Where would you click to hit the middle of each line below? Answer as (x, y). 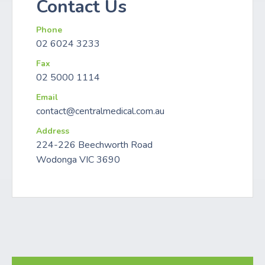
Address (53, 131)
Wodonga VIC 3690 (78, 159)
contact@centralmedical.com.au (100, 111)
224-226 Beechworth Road (94, 145)
